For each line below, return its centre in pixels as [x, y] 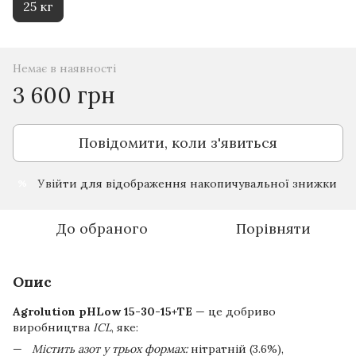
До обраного [102, 228]
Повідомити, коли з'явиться [178, 142]
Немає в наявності [64, 68]
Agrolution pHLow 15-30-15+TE [103, 311]
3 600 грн [64, 95]
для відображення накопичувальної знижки [207, 183]
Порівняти [273, 228]
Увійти [58, 183]
